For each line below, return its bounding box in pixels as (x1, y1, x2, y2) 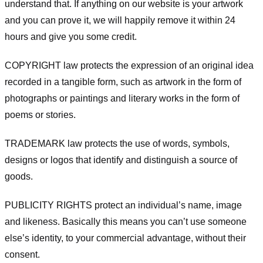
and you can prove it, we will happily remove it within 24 (5, 15, 235, 26)
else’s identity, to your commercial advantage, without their (5, 232, 246, 243)
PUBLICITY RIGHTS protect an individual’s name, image (5, 200, 242, 210)
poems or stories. (5, 110, 76, 120)
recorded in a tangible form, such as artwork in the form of (5, 77, 241, 87)
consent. (5, 249, 40, 259)
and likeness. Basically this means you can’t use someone (5, 216, 247, 227)
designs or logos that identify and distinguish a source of (5, 154, 237, 165)
